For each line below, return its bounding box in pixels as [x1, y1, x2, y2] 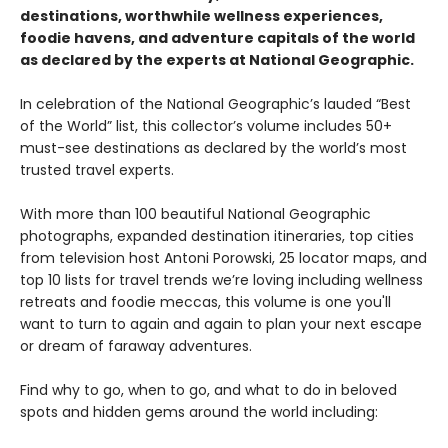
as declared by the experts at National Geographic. [20, 50, 414, 70]
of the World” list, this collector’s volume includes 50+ [20, 116, 392, 136]
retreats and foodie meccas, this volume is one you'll [20, 292, 391, 312]
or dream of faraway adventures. [20, 336, 252, 356]
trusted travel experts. [20, 160, 174, 180]
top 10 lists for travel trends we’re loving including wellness [20, 270, 423, 290]
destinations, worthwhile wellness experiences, [20, 6, 383, 26]
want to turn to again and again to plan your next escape [20, 314, 422, 334]
